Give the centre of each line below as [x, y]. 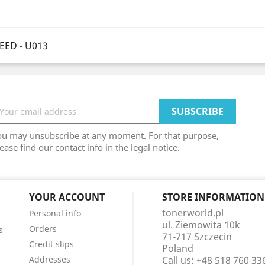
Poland [177, 248]
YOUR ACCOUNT [67, 197]
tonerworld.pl [193, 213]
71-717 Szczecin [197, 237]
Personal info [55, 213]
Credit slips [51, 244]
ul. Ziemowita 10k [201, 225]
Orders [43, 229]
